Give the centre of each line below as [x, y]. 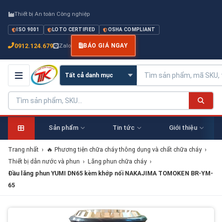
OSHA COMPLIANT [132, 29]
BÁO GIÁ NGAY [106, 46]
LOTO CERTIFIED [74, 29]
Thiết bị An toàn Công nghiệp [52, 14]
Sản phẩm [63, 128]
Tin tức [123, 128]
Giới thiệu [183, 128]
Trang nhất [23, 149]
